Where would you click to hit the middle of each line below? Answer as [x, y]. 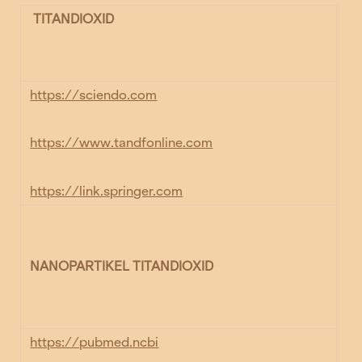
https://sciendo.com [94, 95]
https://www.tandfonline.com [122, 143]
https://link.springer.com [107, 191]
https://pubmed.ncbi [95, 343]
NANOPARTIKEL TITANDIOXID [122, 267]
